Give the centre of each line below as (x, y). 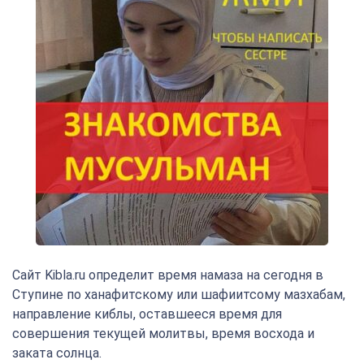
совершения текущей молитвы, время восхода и (163, 334)
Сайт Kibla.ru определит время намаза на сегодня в (168, 275)
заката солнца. (57, 353)
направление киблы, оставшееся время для (147, 314)
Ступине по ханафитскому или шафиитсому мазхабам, (179, 295)
